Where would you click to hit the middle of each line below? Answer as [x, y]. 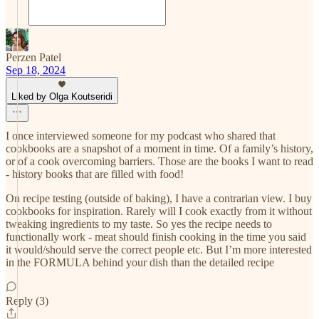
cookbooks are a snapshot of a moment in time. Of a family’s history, [159, 148]
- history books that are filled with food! [95, 174]
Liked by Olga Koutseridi [62, 96]
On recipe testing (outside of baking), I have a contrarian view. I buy [159, 198]
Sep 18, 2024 [36, 70]
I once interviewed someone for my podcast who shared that [141, 136]
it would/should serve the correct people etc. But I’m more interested [159, 250]
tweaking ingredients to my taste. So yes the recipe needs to [139, 224]
